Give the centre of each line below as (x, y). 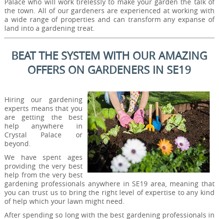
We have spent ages (44, 157)
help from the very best (44, 175)
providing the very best (44, 166)
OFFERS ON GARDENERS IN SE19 (109, 70)
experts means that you (44, 109)
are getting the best (44, 117)
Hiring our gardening (44, 100)
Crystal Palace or (44, 135)
